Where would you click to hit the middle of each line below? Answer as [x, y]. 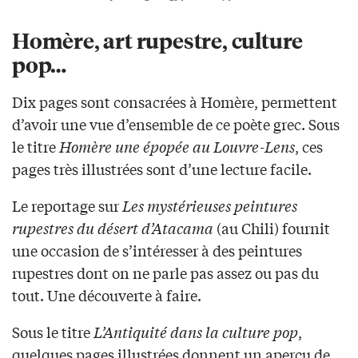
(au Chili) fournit [272, 227]
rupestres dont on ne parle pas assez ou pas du [165, 272]
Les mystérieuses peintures [208, 205]
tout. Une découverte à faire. [107, 294]
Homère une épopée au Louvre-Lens [177, 146]
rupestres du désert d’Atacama [113, 227]
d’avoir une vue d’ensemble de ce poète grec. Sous [176, 123]
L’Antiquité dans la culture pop [196, 331]
